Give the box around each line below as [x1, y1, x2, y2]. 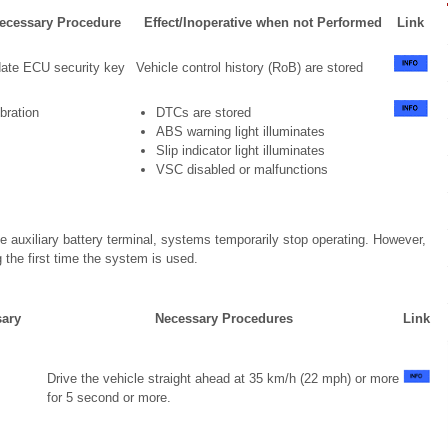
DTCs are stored [155, 105, 251, 120]
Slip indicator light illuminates [155, 143, 325, 158]
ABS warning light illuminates [155, 124, 325, 139]
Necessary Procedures [154, 311, 293, 326]
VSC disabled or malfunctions [155, 162, 328, 177]
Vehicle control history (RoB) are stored [135, 60, 363, 75]
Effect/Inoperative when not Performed [143, 15, 382, 30]
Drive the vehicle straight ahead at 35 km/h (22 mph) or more [46, 371, 399, 386]
